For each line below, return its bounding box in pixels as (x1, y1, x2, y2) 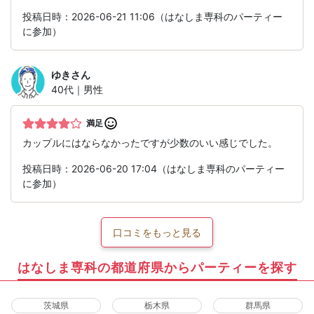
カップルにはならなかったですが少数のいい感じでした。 (22, 137, 278, 149)
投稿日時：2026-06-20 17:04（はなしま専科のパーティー (22, 163, 285, 175)
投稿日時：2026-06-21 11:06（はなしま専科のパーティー (22, 11, 282, 23)
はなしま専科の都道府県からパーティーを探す (17, 259, 297, 275)
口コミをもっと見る (113, 226, 201, 239)
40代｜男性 (51, 83, 103, 96)
